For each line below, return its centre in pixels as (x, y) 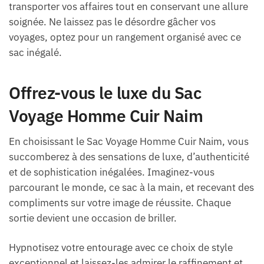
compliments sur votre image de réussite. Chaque (120, 202)
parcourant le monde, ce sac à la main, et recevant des (131, 187)
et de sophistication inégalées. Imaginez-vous (112, 172)
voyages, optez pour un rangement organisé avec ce (125, 37)
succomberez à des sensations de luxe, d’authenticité (129, 156)
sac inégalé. (35, 52)
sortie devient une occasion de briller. (93, 218)
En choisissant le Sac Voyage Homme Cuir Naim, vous (129, 141)
